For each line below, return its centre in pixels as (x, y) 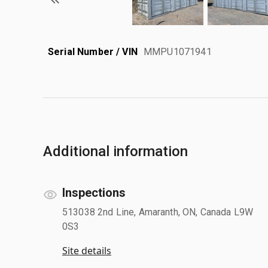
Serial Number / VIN (93, 51)
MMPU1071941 (178, 51)
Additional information (115, 151)
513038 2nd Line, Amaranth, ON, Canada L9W (158, 212)
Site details (87, 250)
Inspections (94, 192)
